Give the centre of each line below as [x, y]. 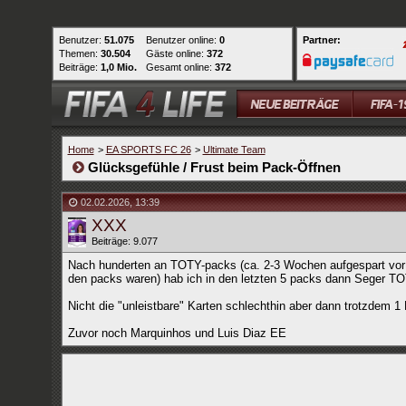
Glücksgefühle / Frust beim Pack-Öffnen [214, 167]
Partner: [321, 40]
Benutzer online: [182, 40]
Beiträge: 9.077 [124, 241]
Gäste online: [176, 53]
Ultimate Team [234, 150]
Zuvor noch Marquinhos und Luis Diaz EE [177, 333]
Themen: [79, 53]
